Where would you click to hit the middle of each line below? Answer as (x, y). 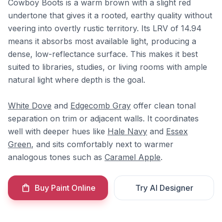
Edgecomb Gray (101, 106)
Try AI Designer (164, 188)
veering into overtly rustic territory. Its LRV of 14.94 (105, 28)
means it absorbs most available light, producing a (102, 41)
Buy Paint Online (65, 188)
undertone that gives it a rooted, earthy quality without (110, 15)
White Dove (30, 106)
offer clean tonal (163, 106)
